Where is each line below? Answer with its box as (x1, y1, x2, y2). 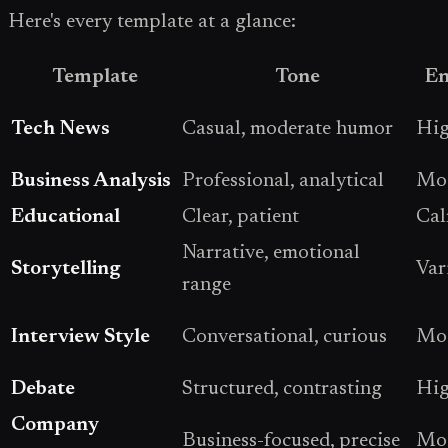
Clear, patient (182, 207, 299, 228)
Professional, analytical (182, 171, 384, 192)
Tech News (11, 119, 110, 140)
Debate (11, 379, 75, 400)
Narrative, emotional (182, 243, 360, 264)
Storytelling (11, 259, 121, 280)
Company (11, 415, 99, 436)
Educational (11, 207, 120, 228)
